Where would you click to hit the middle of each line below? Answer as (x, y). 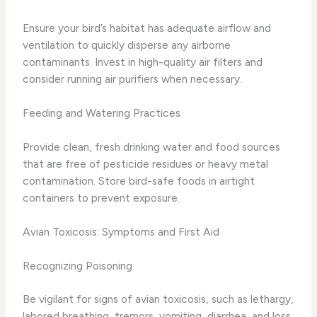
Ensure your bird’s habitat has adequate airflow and (147, 28)
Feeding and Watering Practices (102, 113)
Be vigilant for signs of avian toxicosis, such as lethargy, (158, 299)
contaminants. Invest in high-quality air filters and (143, 62)
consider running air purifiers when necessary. (133, 79)
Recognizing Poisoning (78, 265)
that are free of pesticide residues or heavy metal (146, 163)
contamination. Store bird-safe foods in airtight (139, 180)
